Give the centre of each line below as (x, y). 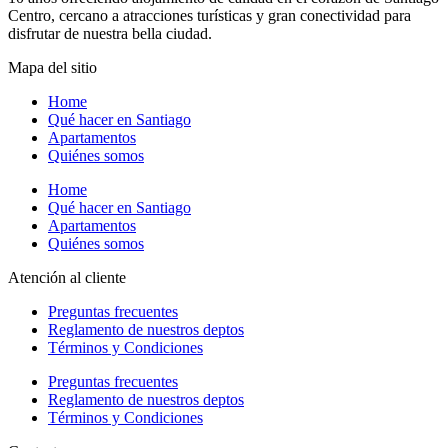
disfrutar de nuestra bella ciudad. (110, 34)
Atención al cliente (67, 278)
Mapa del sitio (52, 68)
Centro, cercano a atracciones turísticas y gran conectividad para (209, 16)
